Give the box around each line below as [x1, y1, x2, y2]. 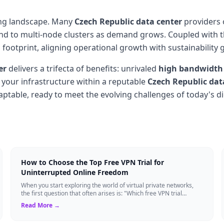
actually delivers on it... [21, 196, 84, 205]
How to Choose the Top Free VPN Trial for [21, 157, 164, 167]
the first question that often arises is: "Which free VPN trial [21, 188, 182, 197]
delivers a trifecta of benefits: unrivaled [6, 62, 158, 74]
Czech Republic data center [74, 15, 182, 27]
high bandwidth [158, 62, 223, 74]
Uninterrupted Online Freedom [21, 167, 129, 177]
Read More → [21, 200, 60, 209]
